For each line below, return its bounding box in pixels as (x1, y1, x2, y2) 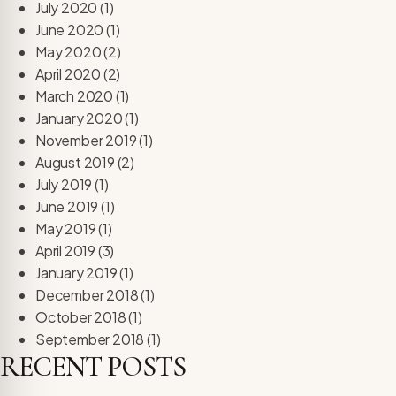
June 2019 (35, 196, 99, 216)
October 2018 (35, 307, 126, 326)
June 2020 (35, 19, 104, 39)
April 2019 (35, 240, 95, 260)
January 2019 (35, 263, 118, 282)
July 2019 (35, 174, 93, 194)
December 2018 (35, 285, 139, 304)
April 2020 (35, 64, 101, 83)
